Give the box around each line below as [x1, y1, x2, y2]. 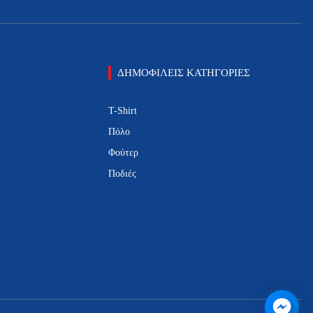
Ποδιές [108, 168, 136, 180]
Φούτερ [108, 147, 138, 159]
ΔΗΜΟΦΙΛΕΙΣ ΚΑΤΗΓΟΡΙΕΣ [117, 67, 250, 79]
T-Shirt [108, 105, 137, 117]
